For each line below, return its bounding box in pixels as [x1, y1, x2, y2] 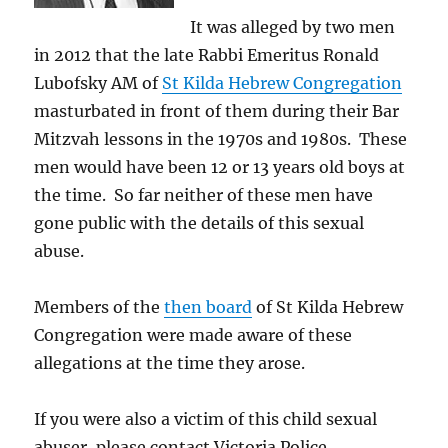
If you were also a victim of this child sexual [34, 409, 378, 430]
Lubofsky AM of [34, 73, 163, 94]
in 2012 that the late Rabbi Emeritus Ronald [34, 45, 380, 66]
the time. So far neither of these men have [34, 185, 374, 206]
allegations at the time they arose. [34, 353, 306, 374]
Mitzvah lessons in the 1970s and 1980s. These [34, 129, 408, 150]
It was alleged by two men [190, 17, 396, 38]
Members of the [34, 297, 165, 318]
